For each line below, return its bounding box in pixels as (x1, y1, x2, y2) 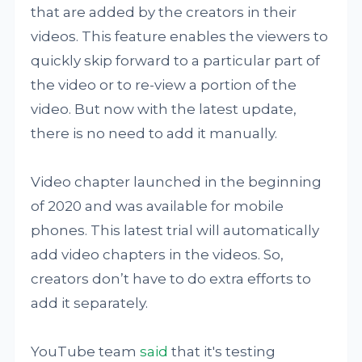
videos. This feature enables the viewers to (31, 28, 329, 44)
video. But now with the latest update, (31, 101, 297, 117)
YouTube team (31, 343, 141, 360)
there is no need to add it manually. (31, 125, 278, 141)
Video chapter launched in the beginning (31, 174, 322, 190)
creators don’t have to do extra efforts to (31, 271, 312, 287)
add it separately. (31, 295, 149, 311)
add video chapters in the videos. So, (31, 246, 284, 263)
